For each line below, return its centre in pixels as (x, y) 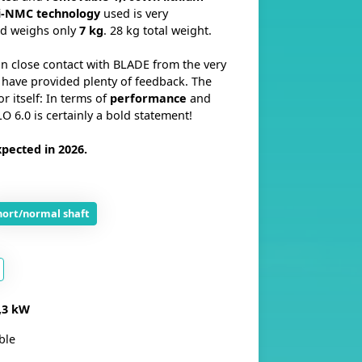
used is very (134, 13)
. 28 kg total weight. (157, 30)
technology (68, 13)
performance (148, 98)
